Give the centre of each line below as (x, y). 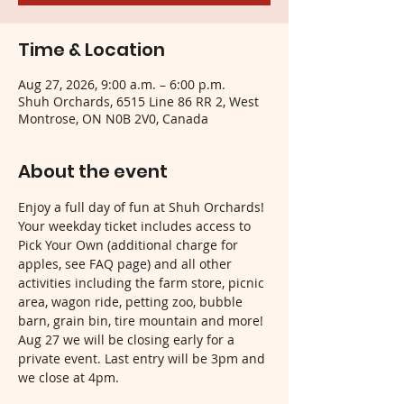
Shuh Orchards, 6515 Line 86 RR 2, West (138, 101)
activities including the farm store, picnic (143, 282)
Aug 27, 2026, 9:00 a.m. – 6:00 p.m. (122, 84)
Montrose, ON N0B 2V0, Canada (113, 118)
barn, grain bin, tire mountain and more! (142, 320)
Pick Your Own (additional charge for (130, 244)
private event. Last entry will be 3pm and (143, 358)
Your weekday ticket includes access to (136, 225)
